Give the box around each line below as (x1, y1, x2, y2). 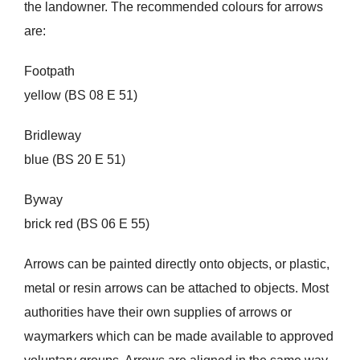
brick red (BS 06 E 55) (23, 217, 149, 231)
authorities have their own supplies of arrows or (23, 305, 292, 320)
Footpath (23, 64, 75, 79)
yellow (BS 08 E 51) (23, 88, 137, 103)
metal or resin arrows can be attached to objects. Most (23, 281, 329, 296)
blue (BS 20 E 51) (23, 153, 125, 167)
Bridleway (23, 129, 81, 143)
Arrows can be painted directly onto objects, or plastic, (23, 257, 329, 272)
